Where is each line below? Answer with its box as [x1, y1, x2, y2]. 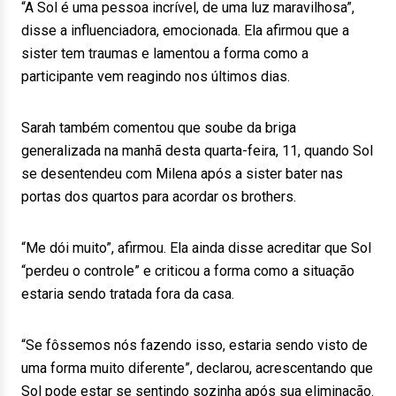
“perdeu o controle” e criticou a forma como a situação [21, 263, 354, 279]
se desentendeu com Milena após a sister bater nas [21, 165, 343, 182]
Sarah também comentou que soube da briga [21, 119, 296, 136]
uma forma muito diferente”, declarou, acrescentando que [21, 360, 373, 377]
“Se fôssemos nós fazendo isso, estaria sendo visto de [21, 337, 368, 354]
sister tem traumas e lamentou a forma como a [21, 45, 308, 62]
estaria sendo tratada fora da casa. [21, 286, 234, 302]
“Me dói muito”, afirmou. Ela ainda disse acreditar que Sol [21, 240, 371, 256]
